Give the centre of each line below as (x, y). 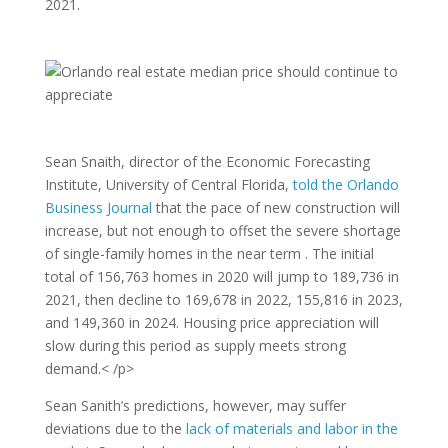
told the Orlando (345, 184)
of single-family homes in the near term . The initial (209, 253)
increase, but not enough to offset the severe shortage (222, 230)
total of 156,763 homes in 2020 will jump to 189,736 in (221, 276)
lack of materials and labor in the (291, 428)
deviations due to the (115, 428)
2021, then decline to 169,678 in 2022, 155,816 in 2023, (223, 299)
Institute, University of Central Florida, (168, 184)
